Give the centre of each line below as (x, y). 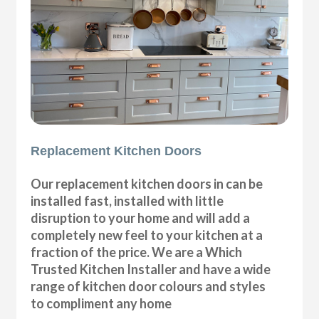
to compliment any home (101, 303)
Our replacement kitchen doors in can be (147, 183)
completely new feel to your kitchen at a (147, 235)
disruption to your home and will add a (141, 218)
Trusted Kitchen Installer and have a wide (151, 269)
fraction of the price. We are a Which (137, 252)
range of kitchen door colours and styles (148, 286)
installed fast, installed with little (127, 200)
